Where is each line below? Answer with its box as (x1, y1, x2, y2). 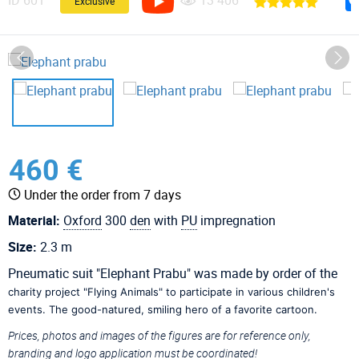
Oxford (63, 211, 102, 229)
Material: (8, 211, 60, 229)
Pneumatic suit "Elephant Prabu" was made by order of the (8, 264, 337, 282)
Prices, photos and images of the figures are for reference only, (8, 327, 311, 343)
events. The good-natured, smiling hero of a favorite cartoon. (8, 302, 317, 316)
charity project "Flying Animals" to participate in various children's (8, 284, 335, 298)
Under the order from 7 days (21, 185, 184, 204)
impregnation (197, 211, 276, 229)
